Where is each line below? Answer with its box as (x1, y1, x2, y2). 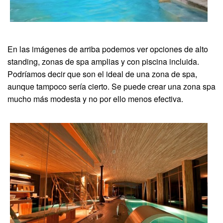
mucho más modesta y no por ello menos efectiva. (7, 93, 183, 105)
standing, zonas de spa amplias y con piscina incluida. (7, 56, 199, 68)
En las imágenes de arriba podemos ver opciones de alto (7, 43, 208, 55)
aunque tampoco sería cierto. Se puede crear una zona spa (7, 81, 216, 93)
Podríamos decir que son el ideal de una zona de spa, (7, 68, 197, 80)
